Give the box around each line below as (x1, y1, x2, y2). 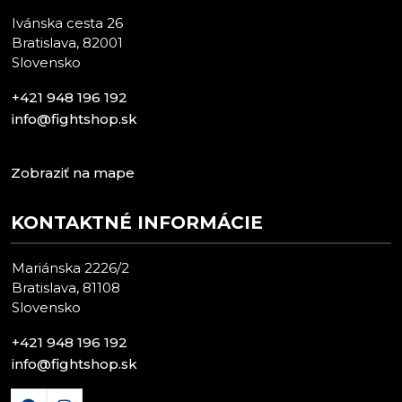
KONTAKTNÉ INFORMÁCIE (11, 212, 263, 234)
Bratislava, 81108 (12, 279, 120, 297)
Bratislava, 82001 (12, 34, 123, 52)
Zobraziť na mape (11, 164, 135, 182)
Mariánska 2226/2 (12, 259, 129, 277)
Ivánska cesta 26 (12, 14, 123, 32)
